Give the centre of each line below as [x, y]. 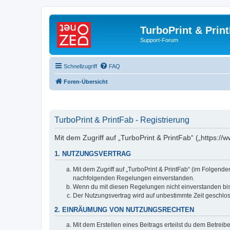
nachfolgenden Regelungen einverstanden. [134, 178]
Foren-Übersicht [86, 81]
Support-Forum [159, 40]
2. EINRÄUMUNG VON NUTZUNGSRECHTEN [124, 210]
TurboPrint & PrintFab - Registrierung [122, 120]
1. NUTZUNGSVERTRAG [93, 154]
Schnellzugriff [80, 66]
